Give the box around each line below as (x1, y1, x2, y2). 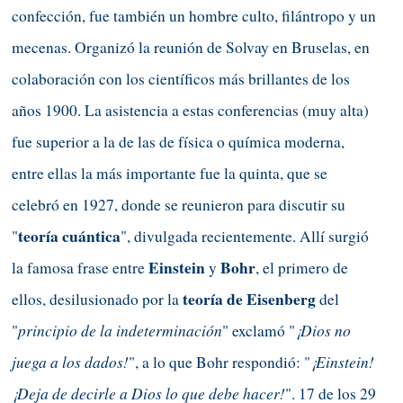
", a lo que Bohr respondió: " (129, 351, 310, 372)
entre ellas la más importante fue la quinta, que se (12, 162, 327, 184)
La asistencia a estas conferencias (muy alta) (85, 99, 369, 121)
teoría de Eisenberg (183, 287, 316, 310)
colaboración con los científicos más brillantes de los (12, 67, 350, 89)
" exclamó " (222, 319, 295, 341)
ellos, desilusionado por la (12, 288, 183, 309)
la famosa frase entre (12, 256, 148, 278)
